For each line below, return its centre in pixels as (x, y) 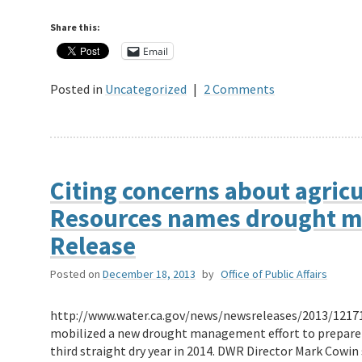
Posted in (76, 89)
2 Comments (239, 89)
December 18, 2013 (149, 274)
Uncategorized (146, 89)
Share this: (75, 27)
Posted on (75, 274)
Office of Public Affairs (274, 274)
